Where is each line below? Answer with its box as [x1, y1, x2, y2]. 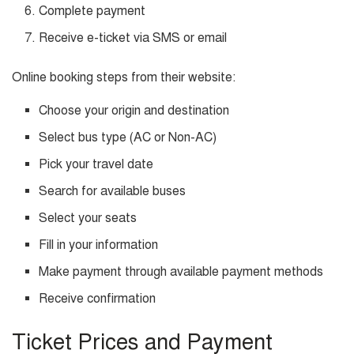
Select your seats [39, 209, 137, 226]
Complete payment [39, 2, 146, 19]
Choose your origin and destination [39, 102, 230, 119]
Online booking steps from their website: [12, 69, 235, 85]
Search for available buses [39, 183, 186, 199]
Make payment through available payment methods [39, 263, 324, 280]
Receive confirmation [39, 290, 156, 307]
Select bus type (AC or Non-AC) [39, 129, 217, 145]
